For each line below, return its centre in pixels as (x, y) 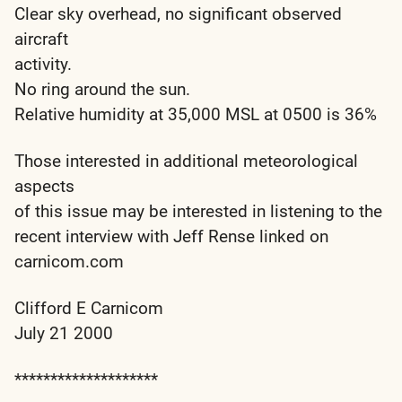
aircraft (41, 39)
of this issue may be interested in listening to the (198, 211)
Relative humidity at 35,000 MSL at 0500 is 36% (196, 114)
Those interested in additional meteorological (186, 161)
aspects (44, 186)
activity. (43, 64)
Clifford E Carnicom (89, 308)
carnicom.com (69, 261)
